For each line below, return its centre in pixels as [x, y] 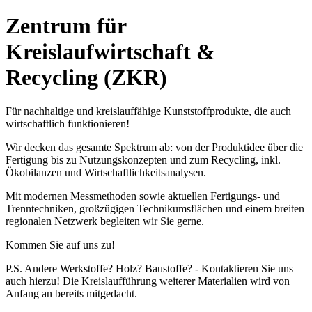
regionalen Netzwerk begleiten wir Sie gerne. [105, 221]
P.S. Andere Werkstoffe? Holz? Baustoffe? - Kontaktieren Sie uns [149, 269]
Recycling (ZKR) [86, 78]
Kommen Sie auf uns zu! [60, 245]
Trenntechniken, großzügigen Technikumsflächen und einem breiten [155, 209]
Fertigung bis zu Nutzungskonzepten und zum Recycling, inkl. [143, 160]
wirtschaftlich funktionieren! [68, 124]
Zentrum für [66, 26]
